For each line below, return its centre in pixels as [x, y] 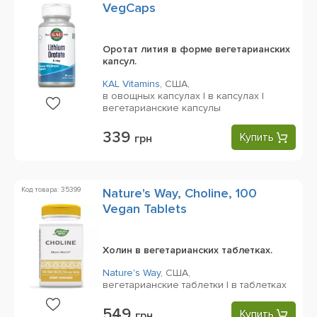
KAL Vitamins [131, 84]
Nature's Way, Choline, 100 [180, 193]
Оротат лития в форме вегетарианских [196, 49]
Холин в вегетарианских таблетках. [188, 250]
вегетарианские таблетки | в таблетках [195, 285]
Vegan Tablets [145, 209]
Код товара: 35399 [51, 190]
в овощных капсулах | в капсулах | [183, 96]
